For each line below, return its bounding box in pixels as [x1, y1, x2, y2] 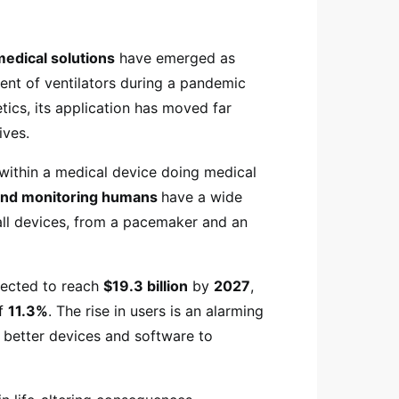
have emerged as [115, 49, 235, 67]
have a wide [161, 188, 242, 206]
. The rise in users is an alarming [48, 302, 264, 320]
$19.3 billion [103, 277, 188, 295]
